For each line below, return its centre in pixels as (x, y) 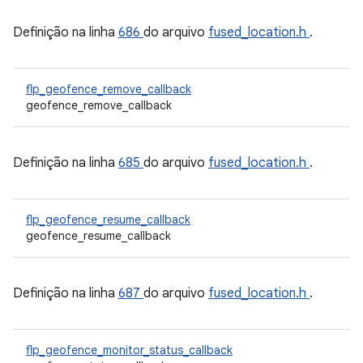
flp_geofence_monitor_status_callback (129, 350)
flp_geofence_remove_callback (109, 89)
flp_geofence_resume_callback (108, 220)
